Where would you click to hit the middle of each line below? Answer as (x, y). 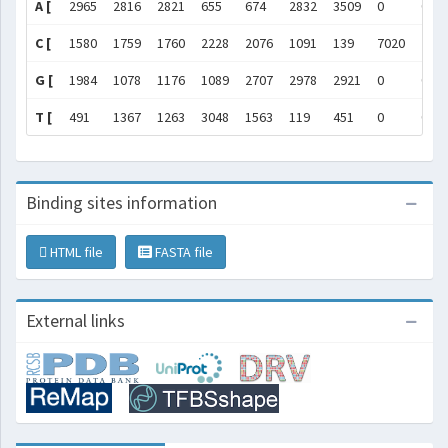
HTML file (75, 252)
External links (75, 320)
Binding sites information (121, 202)
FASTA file (182, 252)
